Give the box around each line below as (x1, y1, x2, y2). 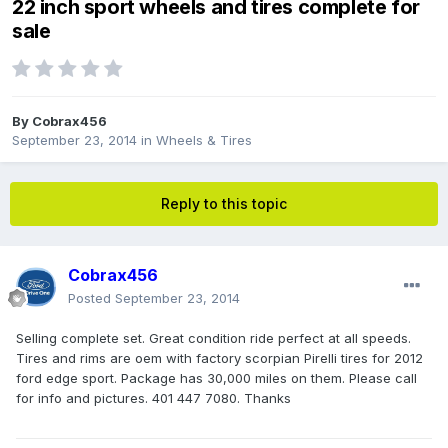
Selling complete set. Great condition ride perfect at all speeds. (16, 330, 411, 347)
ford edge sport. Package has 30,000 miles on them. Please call (16, 370, 417, 387)
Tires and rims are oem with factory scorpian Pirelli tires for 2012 (16, 350, 423, 367)
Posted (68, 290, 115, 307)
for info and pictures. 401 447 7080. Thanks (16, 390, 291, 407)
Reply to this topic (161, 195, 287, 213)
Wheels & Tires (156, 132, 252, 149)
